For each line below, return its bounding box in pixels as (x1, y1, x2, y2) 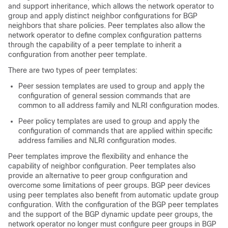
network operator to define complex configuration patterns (8, 31, 202, 39)
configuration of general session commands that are (18, 92, 190, 100)
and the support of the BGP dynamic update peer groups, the (8, 210, 213, 218)
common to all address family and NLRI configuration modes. (18, 101, 219, 109)
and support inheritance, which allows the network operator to (8, 2, 214, 10)
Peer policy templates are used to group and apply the (18, 117, 199, 125)
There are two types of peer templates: (8, 66, 137, 74)
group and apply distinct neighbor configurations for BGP (8, 12, 197, 20)
